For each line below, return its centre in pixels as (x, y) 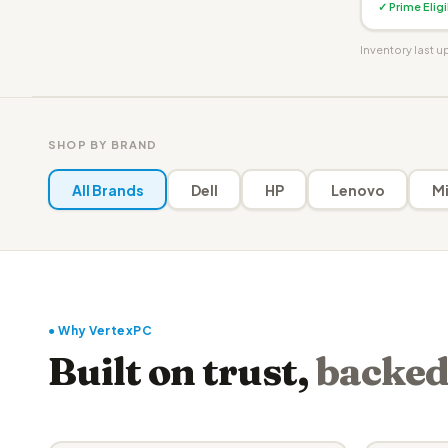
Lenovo (357, 189)
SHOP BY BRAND (103, 144)
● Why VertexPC (100, 330)
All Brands (107, 189)
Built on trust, (182, 371)
